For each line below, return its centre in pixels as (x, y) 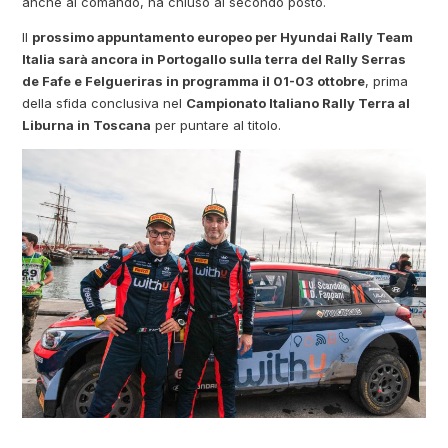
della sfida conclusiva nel (104, 102)
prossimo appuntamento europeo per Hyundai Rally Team (223, 36)
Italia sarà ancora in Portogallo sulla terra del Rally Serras (214, 58)
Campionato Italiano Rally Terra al (298, 102)
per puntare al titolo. (216, 124)
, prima (387, 80)
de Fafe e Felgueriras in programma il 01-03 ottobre (194, 80)
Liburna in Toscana (87, 124)
